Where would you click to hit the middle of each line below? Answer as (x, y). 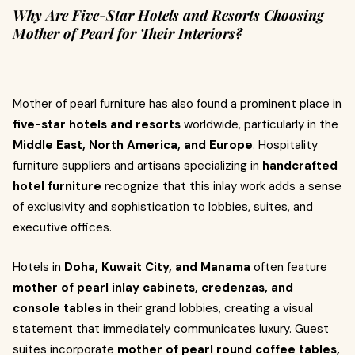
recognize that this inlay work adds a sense (221, 186)
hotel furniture (57, 186)
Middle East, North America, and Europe (133, 145)
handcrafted (300, 166)
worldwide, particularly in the (260, 124)
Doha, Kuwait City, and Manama (157, 267)
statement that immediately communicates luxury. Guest (171, 329)
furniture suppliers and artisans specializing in (137, 166)
